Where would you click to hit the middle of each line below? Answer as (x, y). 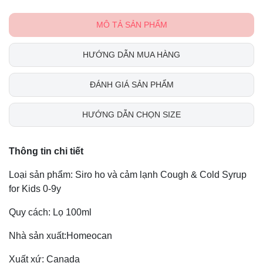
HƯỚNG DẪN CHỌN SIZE (131, 114)
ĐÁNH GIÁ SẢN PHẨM (131, 84)
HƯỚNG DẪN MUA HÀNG (131, 54)
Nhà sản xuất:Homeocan (60, 235)
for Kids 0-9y (35, 188)
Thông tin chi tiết (46, 151)
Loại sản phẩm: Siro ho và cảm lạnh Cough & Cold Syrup (128, 174)
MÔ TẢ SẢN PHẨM (131, 24)
